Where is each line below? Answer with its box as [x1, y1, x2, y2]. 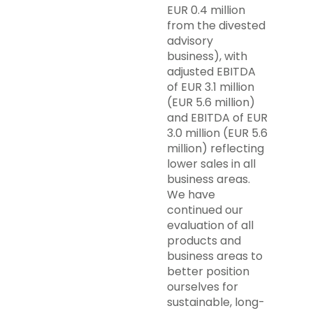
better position [167, 263, 249, 279]
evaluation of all [167, 217, 254, 233]
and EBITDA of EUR [167, 110, 268, 126]
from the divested [167, 17, 265, 34]
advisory [167, 33, 213, 49]
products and [167, 233, 241, 249]
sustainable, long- [167, 294, 265, 310]
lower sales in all [167, 156, 256, 172]
